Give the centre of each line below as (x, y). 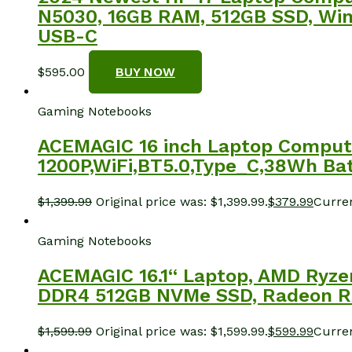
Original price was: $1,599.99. (182, 331)
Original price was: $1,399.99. (182, 201)
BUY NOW (145, 71)
